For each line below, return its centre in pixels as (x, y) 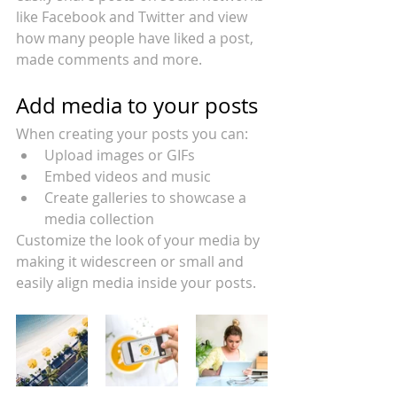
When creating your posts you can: (134, 133)
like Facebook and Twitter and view (133, 16)
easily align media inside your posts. (140, 282)
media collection (99, 218)
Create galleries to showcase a (147, 197)
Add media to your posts (137, 105)
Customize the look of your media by (140, 240)
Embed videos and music (129, 176)
